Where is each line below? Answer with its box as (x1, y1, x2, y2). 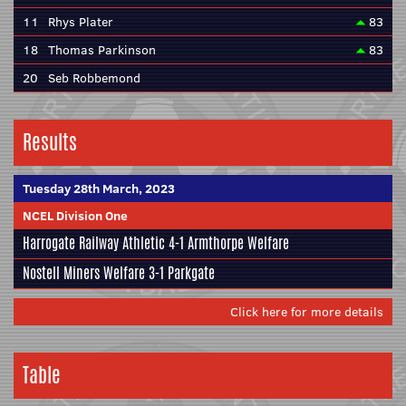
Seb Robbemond (48, 69, 140, 87)
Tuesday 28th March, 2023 (23, 179, 175, 198)
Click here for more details (230, 303, 383, 321)
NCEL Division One (23, 207, 128, 225)
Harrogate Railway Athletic (23, 233, 165, 254)
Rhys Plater (48, 13, 113, 31)
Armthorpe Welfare (188, 233, 289, 254)
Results (23, 128, 77, 157)
